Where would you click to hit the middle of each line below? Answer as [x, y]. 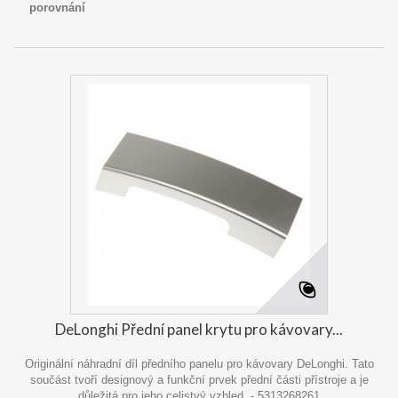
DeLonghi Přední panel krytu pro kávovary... [199, 329]
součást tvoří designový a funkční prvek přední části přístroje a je [199, 379]
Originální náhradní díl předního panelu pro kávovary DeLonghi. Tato [199, 363]
